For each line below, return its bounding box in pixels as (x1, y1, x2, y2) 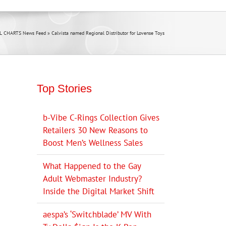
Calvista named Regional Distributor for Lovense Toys (51, 30, 164, 36)
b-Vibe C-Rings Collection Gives (43, 112, 159, 124)
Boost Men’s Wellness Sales (43, 137, 143, 149)
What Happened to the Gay (43, 160, 141, 172)
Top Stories (37, 82, 92, 95)
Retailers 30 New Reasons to (43, 125, 148, 136)
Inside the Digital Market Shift (43, 186, 154, 197)
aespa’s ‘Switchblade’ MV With (43, 209, 151, 220)
